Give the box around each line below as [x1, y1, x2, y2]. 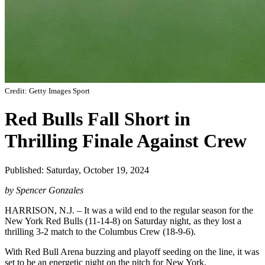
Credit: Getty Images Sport [5, 86, 90, 95]
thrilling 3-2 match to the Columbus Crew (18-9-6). [5, 226, 196, 237]
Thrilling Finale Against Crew [5, 130, 247, 152]
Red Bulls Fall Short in [5, 108, 190, 130]
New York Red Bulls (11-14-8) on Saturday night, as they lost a [5, 215, 241, 226]
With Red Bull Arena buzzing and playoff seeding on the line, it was [5, 246, 259, 257]
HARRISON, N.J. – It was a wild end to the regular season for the [5, 205, 253, 215]
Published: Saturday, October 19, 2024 [5, 164, 149, 175]
